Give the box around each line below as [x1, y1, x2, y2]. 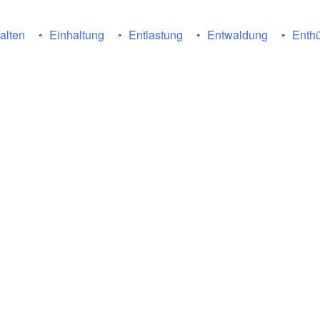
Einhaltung [49, 26, 104, 43]
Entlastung [129, 26, 183, 43]
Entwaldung [207, 26, 268, 43]
